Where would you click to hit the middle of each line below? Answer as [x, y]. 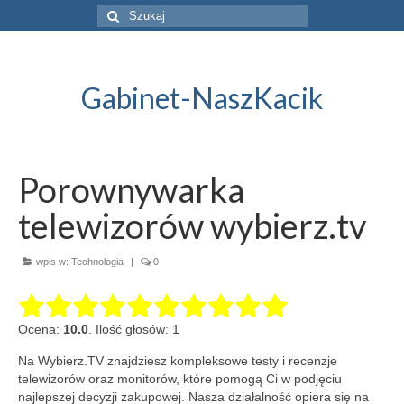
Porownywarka [131, 189]
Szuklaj [118, 13]
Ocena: [41, 329]
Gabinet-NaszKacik [202, 98]
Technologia [97, 262]
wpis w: [52, 262]
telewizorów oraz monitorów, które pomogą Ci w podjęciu [180, 379]
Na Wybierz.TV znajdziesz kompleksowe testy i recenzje [178, 361]
